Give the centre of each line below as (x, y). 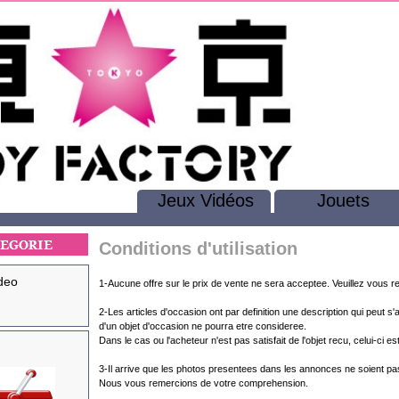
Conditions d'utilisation (198, 248)
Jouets (343, 200)
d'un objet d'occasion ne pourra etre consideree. (203, 326)
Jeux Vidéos (206, 200)
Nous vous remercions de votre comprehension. (204, 383)
